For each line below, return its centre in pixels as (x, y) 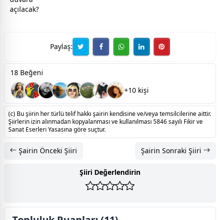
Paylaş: (62, 46)
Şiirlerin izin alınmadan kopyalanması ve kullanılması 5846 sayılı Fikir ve (106, 121)
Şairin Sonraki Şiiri (172, 150)
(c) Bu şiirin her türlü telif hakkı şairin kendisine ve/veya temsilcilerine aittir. (110, 113)
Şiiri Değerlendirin (110, 172)
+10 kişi (137, 90)
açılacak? (24, 9)
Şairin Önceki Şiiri (47, 150)
